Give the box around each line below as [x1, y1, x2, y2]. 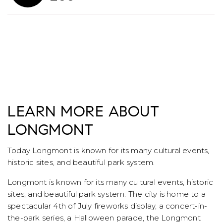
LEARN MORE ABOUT [7, 106, 159, 121]
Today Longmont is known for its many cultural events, [7, 146, 210, 156]
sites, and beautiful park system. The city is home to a [7, 189, 206, 199]
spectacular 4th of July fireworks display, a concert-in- [7, 201, 208, 211]
